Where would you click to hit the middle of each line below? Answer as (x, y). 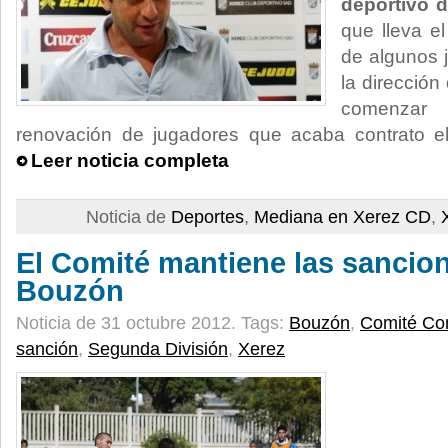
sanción (47, 349)
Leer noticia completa (130, 160)
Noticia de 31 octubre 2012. (128, 323)
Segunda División (158, 349)
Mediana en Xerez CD (342, 217)
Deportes (207, 217)
